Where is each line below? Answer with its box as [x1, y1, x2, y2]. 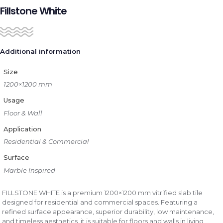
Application [3, 124, 41, 133]
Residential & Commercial [3, 137, 89, 145]
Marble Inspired [3, 166, 55, 174]
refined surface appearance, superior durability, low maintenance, [2, 208, 215, 216]
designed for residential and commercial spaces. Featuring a [2, 198, 198, 206]
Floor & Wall [3, 109, 42, 117]
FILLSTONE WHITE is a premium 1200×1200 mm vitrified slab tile [2, 189, 203, 197]
